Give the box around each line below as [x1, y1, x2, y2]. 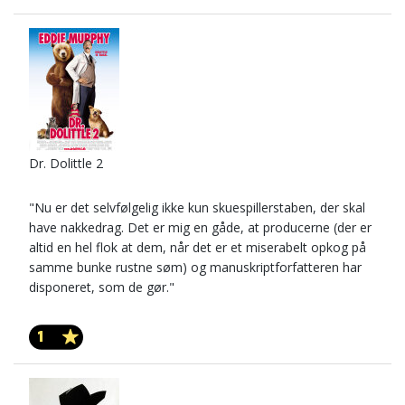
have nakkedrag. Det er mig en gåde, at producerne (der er [29, 219, 372, 236]
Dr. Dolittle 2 [29, 155, 103, 172]
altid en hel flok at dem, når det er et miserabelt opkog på [29, 239, 366, 256]
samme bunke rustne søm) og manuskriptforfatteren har [29, 259, 362, 276]
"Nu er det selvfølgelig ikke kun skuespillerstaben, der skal [29, 199, 365, 216]
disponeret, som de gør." [29, 278, 174, 296]
